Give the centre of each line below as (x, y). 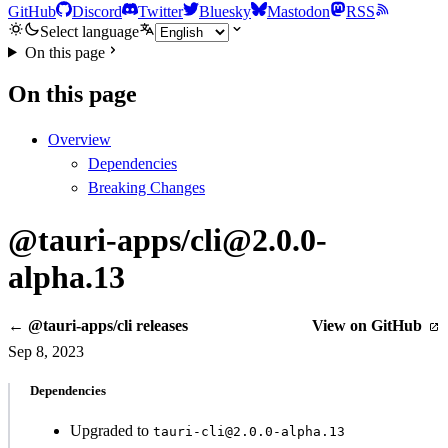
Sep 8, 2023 (46, 352)
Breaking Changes (146, 188)
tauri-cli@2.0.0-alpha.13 (249, 431)
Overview (79, 140)
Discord (97, 11)
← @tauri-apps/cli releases (98, 326)
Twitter (160, 11)
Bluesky (225, 11)
